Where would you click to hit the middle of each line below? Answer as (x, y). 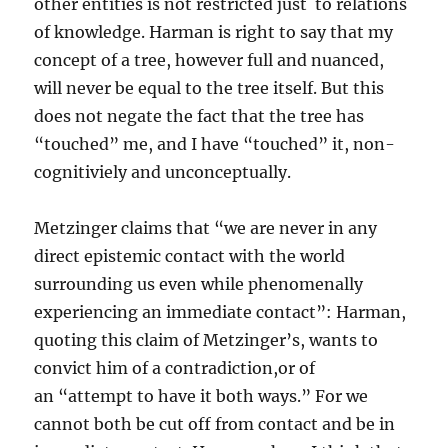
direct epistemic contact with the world (190, 256)
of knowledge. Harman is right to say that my (214, 32)
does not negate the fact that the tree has (199, 116)
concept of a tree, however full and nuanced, (209, 60)
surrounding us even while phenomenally (199, 284)
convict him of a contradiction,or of (175, 368)
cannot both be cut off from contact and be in (215, 424)
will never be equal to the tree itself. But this (209, 88)
